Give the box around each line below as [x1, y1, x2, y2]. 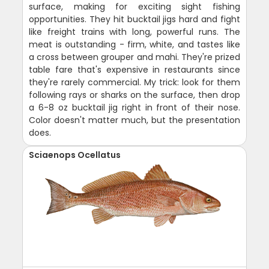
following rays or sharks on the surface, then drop [29, 88, 240, 101]
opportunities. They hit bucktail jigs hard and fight [29, 13, 240, 25]
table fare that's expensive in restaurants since [29, 63, 240, 76]
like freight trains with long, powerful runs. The [29, 25, 240, 38]
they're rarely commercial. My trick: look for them [29, 76, 240, 88]
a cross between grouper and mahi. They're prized [29, 50, 240, 63]
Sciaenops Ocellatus [29, 148, 121, 161]
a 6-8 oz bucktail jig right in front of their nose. [29, 101, 240, 113]
